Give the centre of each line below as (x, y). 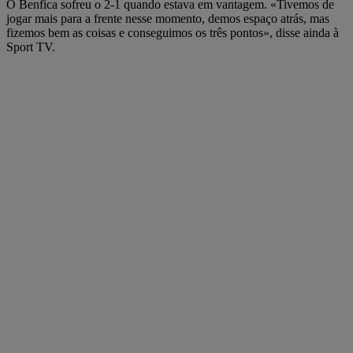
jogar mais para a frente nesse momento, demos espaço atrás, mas (168, 18)
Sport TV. (31, 46)
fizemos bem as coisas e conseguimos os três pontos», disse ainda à (173, 32)
